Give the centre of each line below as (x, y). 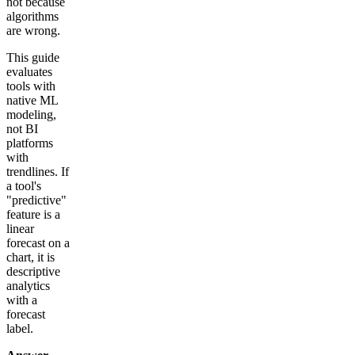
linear (20, 228)
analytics (28, 285)
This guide (33, 57)
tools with (31, 86)
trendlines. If (38, 171)
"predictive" (36, 200)
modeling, (31, 114)
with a (22, 300)
